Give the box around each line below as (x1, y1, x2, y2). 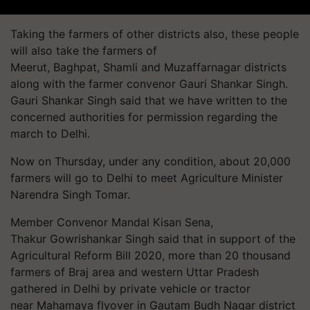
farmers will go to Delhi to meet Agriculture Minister (10, 171, 283, 185)
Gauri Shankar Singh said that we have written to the (10, 93, 287, 107)
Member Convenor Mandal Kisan (10, 215, 185, 229)
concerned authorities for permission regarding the (10, 110, 277, 124)
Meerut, (10, 60, 53, 74)
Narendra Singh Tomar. (10, 188, 130, 201)
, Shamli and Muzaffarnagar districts (97, 60, 286, 74)
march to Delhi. (10, 127, 90, 140)
